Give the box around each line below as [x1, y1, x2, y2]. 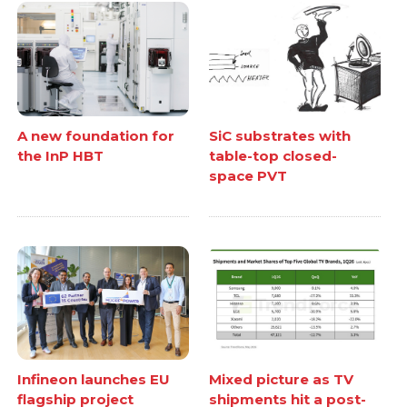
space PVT [209, 166, 287, 184]
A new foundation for [17, 126, 175, 144]
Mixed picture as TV [209, 371, 353, 389]
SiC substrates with [209, 126, 351, 144]
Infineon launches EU [17, 371, 171, 389]
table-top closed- [209, 146, 337, 164]
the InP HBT [17, 146, 104, 164]
